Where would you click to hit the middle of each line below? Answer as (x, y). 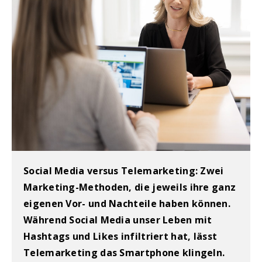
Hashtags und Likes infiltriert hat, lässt (120, 236)
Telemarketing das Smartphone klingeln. (124, 252)
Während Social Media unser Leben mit (118, 220)
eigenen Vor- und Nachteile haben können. (127, 203)
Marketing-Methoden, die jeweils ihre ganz (130, 187)
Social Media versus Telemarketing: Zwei (124, 170)
